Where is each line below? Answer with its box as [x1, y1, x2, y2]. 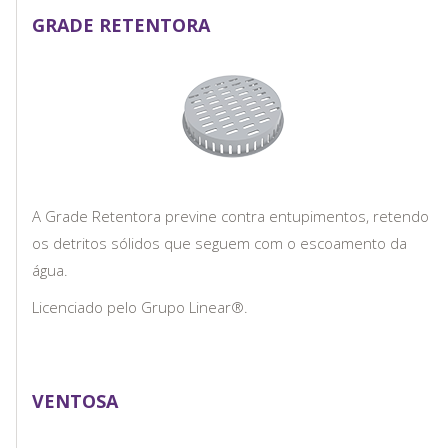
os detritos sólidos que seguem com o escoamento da [32, 232, 407, 253]
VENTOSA [32, 388, 118, 413]
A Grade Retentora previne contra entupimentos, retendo [32, 205, 429, 226]
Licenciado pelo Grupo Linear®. [32, 296, 248, 317]
